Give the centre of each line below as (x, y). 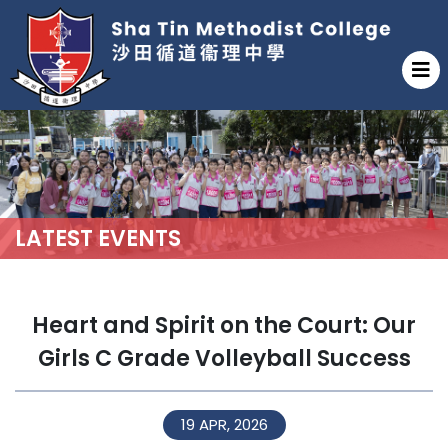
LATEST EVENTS (98, 238)
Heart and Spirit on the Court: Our (224, 325)
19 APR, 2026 (224, 424)
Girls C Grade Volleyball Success (224, 358)
